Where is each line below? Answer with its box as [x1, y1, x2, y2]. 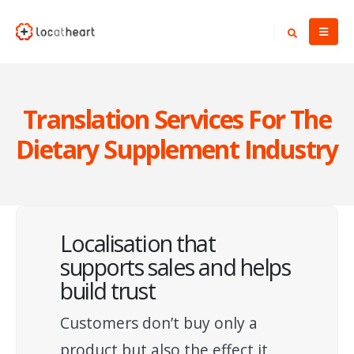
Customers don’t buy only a [60, 312, 258, 333]
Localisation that [60, 228, 216, 258]
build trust [60, 275, 156, 306]
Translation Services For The [22, 102, 332, 136]
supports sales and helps [60, 251, 291, 282]
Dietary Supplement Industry [16, 132, 338, 166]
